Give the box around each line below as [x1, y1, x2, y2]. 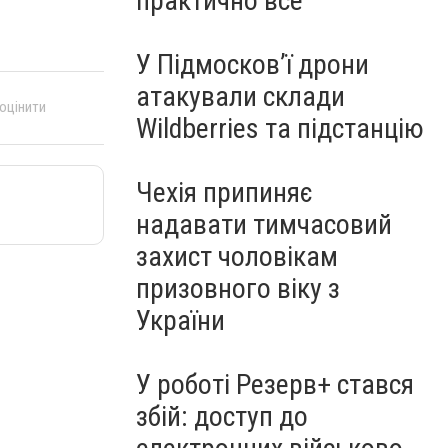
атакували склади [136, 80, 345, 113]
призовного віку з [136, 272, 340, 305]
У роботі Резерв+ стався [136, 368, 414, 401]
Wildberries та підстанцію [136, 112, 424, 145]
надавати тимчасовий [136, 208, 392, 241]
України [136, 304, 225, 337]
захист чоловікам [136, 240, 338, 273]
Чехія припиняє [136, 176, 313, 209]
